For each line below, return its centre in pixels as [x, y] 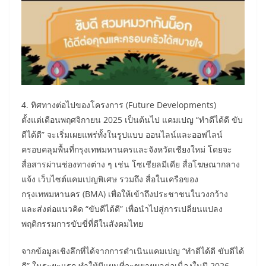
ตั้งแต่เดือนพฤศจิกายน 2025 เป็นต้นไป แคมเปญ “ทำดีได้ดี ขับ [132, 119]
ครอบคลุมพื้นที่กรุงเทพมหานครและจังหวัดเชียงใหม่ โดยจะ [127, 149]
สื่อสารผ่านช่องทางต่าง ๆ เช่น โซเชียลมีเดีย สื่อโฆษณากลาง [131, 164]
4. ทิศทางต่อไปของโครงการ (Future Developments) [119, 104]
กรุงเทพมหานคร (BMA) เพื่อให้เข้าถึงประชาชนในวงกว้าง [125, 194]
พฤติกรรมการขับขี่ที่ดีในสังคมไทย [82, 223]
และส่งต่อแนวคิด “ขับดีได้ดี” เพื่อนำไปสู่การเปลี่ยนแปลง [122, 208]
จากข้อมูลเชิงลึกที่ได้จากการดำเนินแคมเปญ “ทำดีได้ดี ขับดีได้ [133, 251]
